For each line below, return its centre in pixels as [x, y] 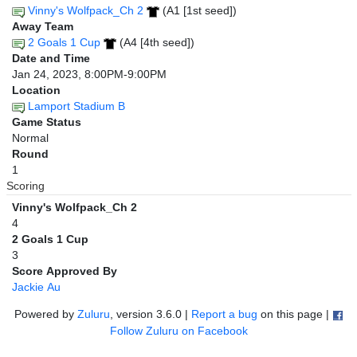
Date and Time [51, 59]
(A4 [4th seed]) [155, 43]
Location [36, 90]
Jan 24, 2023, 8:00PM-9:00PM [89, 75]
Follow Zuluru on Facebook [178, 331]
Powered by [45, 314]
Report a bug [224, 314]
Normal [30, 138]
